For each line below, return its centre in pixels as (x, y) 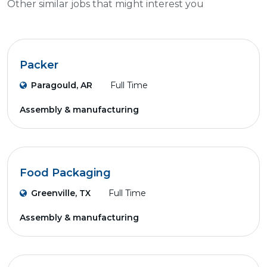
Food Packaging (65, 173)
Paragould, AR (62, 85)
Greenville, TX (61, 193)
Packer (39, 65)
